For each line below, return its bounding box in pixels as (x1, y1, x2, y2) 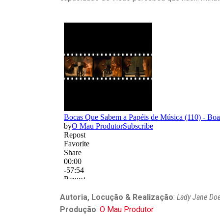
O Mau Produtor (100, 204, 154, 214)
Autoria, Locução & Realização (60, 192, 173, 202)
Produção (60, 204, 96, 214)
